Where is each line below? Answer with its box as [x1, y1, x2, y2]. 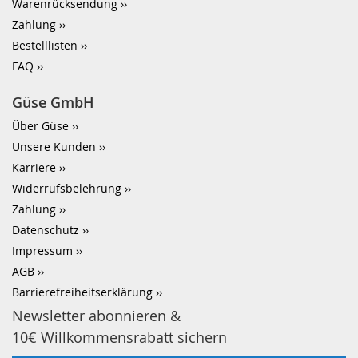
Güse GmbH [12, 93, 94, 112]
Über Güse [12, 118, 69, 133]
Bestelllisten [12, 38, 78, 53]
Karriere [12, 160, 56, 175]
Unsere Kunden [12, 139, 96, 154]
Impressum [12, 243, 73, 258]
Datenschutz [12, 222, 79, 237]
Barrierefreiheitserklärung [12, 284, 153, 300]
